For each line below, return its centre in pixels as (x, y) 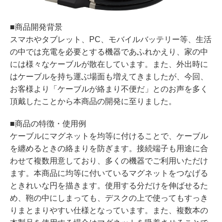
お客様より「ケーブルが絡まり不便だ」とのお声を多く (109, 89)
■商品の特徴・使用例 (48, 123)
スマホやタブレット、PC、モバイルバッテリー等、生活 (111, 39)
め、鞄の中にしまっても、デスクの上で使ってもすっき (109, 198)
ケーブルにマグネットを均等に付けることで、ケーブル (109, 136)
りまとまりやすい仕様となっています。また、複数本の (109, 210)
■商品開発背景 (36, 27)
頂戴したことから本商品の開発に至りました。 (93, 101)
